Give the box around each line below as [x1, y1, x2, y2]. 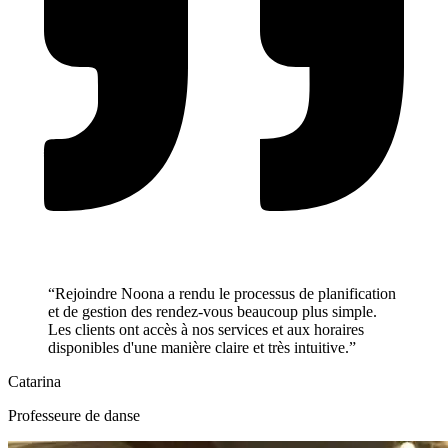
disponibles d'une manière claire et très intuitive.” [48, 339, 356, 357]
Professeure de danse [8, 407, 140, 425]
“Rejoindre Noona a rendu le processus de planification [48, 285, 396, 303]
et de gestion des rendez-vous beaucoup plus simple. [48, 303, 377, 321]
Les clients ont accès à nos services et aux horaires [48, 321, 364, 339]
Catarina [8, 373, 61, 391]
